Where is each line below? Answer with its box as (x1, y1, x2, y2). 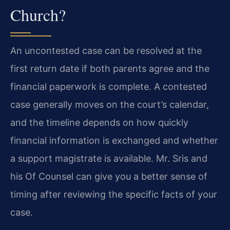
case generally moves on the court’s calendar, (10, 99, 209, 110)
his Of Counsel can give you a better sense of (10, 171, 207, 182)
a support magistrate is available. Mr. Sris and (10, 153, 207, 164)
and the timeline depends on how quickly (10, 117, 188, 128)
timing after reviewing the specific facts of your (10, 189, 217, 200)
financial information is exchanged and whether (10, 135, 218, 146)
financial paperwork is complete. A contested (10, 81, 207, 92)
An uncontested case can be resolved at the (10, 45, 202, 56)
